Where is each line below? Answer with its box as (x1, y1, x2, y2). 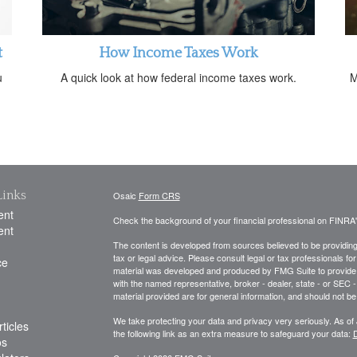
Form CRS (138, 189, 180, 202)
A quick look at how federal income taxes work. (61, 69, 296, 86)
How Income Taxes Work (99, 45, 258, 62)
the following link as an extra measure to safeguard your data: (112, 327, 353, 340)
